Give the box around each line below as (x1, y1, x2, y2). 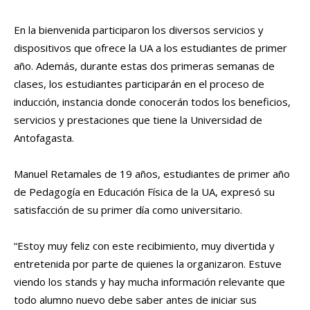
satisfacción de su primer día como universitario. (14, 202, 242, 217)
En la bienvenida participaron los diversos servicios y (14, 22, 264, 37)
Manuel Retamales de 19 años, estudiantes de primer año (14, 166, 290, 181)
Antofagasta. (14, 130, 74, 145)
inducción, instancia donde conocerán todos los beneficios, (14, 94, 291, 109)
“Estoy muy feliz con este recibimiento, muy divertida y (14, 238, 275, 253)
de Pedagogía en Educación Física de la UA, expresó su (14, 184, 275, 199)
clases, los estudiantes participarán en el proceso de (14, 76, 264, 91)
